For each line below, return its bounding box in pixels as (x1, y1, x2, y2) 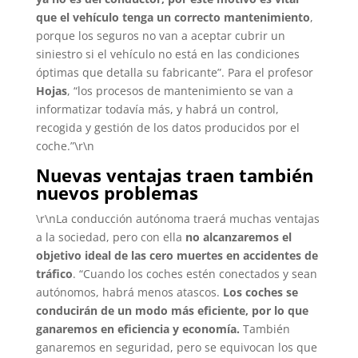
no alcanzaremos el (185, 229, 292, 245)
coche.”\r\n (35, 137, 94, 153)
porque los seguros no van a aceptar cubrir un (35, 27, 285, 43)
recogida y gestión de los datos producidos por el (35, 119, 300, 135)
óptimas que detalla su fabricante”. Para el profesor (35, 64, 313, 80)
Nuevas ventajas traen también (35, 162, 313, 187)
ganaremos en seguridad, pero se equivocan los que (35, 339, 317, 355)
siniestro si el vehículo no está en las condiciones (35, 46, 300, 62)
